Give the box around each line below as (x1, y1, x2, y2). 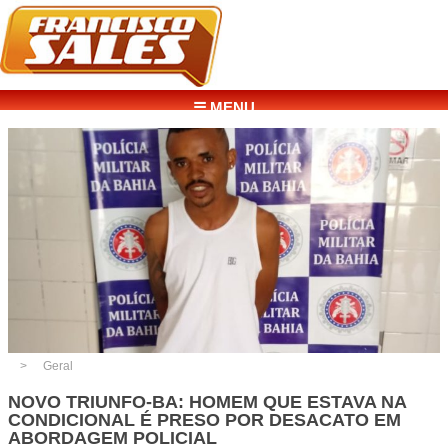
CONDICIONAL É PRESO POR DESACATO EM (8, 409, 401, 430)
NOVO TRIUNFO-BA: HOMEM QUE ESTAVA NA (8, 391, 406, 412)
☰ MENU (193, 99, 255, 116)
